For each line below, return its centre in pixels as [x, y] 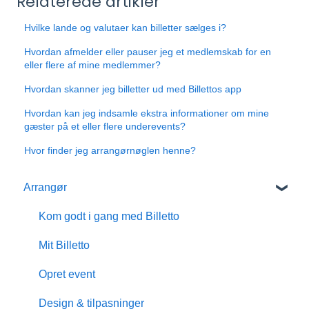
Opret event [67, 274]
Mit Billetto [64, 245]
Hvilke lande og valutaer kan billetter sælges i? [126, 28]
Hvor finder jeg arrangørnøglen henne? [110, 151]
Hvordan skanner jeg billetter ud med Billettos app [133, 89]
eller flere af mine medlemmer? [93, 65]
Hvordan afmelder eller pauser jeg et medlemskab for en [148, 52]
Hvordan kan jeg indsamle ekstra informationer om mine [147, 113]
